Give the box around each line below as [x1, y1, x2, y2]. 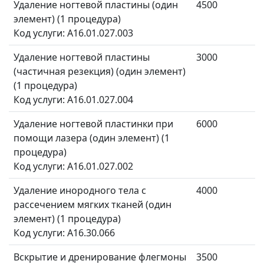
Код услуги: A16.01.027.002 [14, 160, 136, 173]
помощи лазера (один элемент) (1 [14, 131, 170, 145]
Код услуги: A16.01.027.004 [14, 93, 133, 107]
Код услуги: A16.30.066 [14, 226, 115, 240]
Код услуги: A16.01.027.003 [14, 27, 133, 40]
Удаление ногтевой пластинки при [14, 117, 173, 131]
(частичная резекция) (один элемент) [14, 65, 186, 78]
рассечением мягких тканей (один [14, 198, 171, 212]
